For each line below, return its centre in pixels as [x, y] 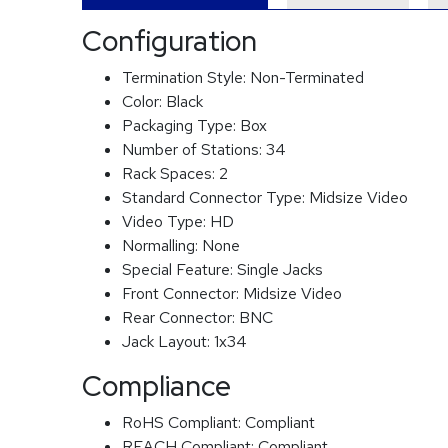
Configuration [169, 41]
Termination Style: [186, 77]
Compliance [156, 386]
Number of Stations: [194, 149]
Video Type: [166, 221]
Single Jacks [280, 269]
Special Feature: [179, 269]
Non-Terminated [307, 77]
